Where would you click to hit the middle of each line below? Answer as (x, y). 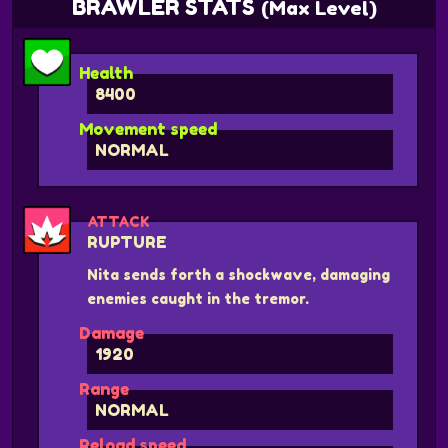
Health (106, 72)
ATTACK (118, 221)
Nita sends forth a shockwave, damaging (238, 274)
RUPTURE (127, 241)
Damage (111, 332)
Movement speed (148, 128)
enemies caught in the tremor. (198, 298)
